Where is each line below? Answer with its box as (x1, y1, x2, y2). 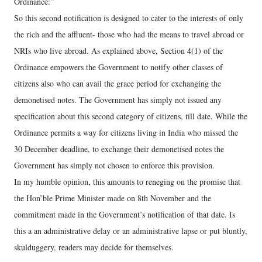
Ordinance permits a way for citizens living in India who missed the (14, 127, 238, 138)
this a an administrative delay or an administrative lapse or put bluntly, (14, 225, 247, 236)
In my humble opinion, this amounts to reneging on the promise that (14, 176, 240, 187)
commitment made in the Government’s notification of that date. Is (14, 209, 235, 220)
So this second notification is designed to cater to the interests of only (14, 12, 243, 23)
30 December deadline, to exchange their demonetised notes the (14, 143, 224, 154)
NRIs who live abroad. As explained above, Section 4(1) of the (14, 45, 223, 56)
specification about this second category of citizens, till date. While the (14, 111, 247, 122)
